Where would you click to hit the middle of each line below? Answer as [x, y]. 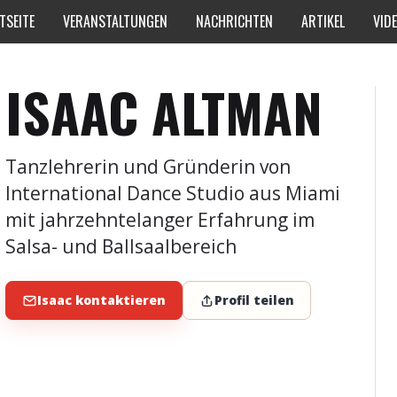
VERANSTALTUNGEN [115, 21]
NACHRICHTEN [234, 21]
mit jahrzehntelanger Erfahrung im [160, 220]
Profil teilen [255, 300]
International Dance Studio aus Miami [173, 193]
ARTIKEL [323, 21]
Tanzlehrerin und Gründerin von [148, 167]
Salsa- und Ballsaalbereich [121, 246]
